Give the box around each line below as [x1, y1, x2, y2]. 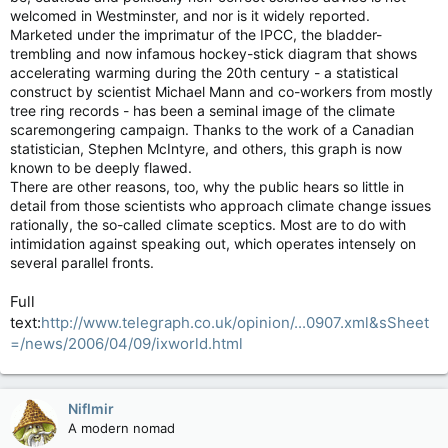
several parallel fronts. [10, 254, 154, 271]
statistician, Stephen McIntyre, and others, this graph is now [10, 140, 402, 157]
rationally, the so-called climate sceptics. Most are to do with [10, 216, 406, 233]
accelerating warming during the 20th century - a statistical [10, 64, 398, 81]
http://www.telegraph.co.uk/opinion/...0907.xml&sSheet [41, 313, 429, 332]
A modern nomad [68, 420, 175, 436]
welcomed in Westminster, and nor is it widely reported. [10, 7, 370, 24]
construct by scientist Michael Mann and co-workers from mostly [10, 83, 433, 100]
